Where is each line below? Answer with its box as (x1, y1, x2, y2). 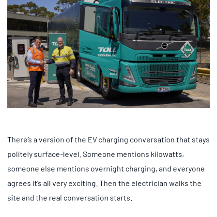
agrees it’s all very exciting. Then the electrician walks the (7, 178, 201, 187)
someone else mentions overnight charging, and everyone (7, 163, 205, 173)
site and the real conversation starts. (7, 192, 132, 202)
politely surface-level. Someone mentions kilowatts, (7, 149, 184, 158)
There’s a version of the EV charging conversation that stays (7, 134, 210, 144)
